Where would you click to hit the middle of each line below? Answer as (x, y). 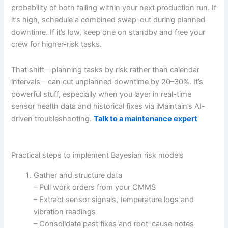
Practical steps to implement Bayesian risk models (98, 155)
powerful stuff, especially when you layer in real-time (102, 94)
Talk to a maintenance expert (146, 118)
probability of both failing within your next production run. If (114, 8)
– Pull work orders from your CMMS (95, 187)
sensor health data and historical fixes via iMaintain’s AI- (108, 106)
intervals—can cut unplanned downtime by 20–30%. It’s (107, 82)
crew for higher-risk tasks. (57, 45)
